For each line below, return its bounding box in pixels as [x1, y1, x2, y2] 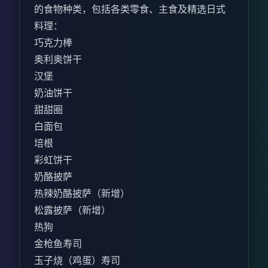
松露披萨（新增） [34, 203, 111, 217]
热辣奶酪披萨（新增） [34, 187, 130, 200]
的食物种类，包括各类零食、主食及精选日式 [34, 2, 226, 16]
